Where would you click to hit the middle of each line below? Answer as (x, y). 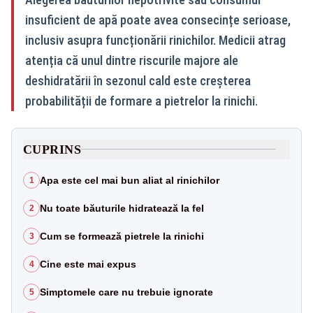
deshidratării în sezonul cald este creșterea (138, 80)
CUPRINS (52, 149)
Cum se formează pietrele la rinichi (122, 236)
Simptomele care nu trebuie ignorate (126, 292)
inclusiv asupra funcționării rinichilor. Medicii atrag (155, 40)
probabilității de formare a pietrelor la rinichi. (141, 101)
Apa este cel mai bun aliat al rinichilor (130, 180)
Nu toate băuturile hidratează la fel (122, 208)
